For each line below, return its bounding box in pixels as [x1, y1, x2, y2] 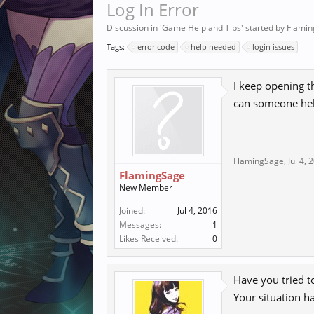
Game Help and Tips [162, 22, 241, 34]
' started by [241, 22, 287, 34]
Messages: [119, 219, 161, 231]
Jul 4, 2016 [177, 205, 217, 217]
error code [137, 41, 175, 52]
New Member [119, 182, 172, 193]
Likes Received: [119, 233, 178, 245]
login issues [252, 41, 294, 52]
